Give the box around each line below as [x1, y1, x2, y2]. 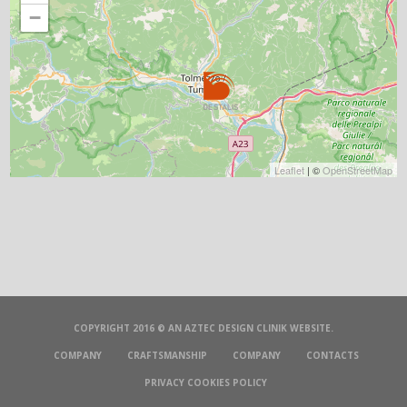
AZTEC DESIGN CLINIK [184, 321, 287, 334]
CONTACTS [305, 348, 359, 362]
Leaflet [273, 162, 304, 177]
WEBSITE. [287, 321, 333, 334]
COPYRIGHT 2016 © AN [74, 321, 184, 334]
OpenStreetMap [322, 162, 392, 177]
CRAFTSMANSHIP [126, 348, 207, 362]
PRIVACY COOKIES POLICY [144, 375, 267, 389]
